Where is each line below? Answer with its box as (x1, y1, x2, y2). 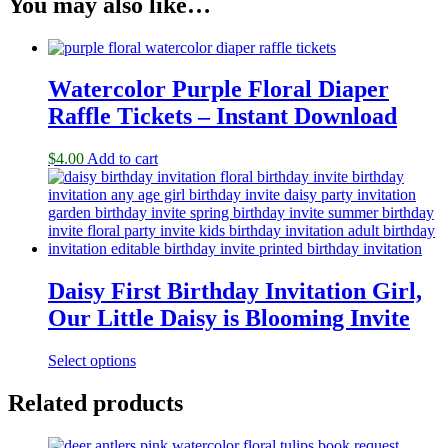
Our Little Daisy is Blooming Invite (48, 305, 410, 332)
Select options (48, 352, 136, 370)
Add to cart (87, 150, 158, 168)
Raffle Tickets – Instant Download (48, 103, 397, 130)
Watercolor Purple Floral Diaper (48, 76, 389, 103)
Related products (8, 390, 183, 417)
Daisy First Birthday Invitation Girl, (48, 278, 422, 305)
